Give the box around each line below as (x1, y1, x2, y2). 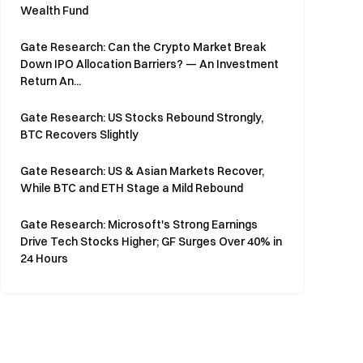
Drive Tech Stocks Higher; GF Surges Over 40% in (20, 234, 282, 249)
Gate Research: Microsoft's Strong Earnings (20, 217, 258, 232)
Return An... (20, 74, 81, 88)
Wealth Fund (20, 3, 88, 18)
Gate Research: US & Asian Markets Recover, (20, 164, 264, 178)
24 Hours (20, 251, 68, 266)
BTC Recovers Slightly (20, 127, 139, 142)
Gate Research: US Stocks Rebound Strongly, (20, 110, 263, 125)
